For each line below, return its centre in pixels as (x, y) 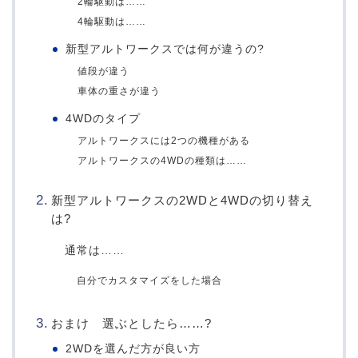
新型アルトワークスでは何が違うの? (165, 49)
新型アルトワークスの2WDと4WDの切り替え (182, 200)
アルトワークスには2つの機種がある (164, 140)
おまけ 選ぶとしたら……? (131, 323)
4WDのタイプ (103, 118)
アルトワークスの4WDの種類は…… (163, 160)
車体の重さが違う (119, 91)
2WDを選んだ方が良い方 (133, 348)
